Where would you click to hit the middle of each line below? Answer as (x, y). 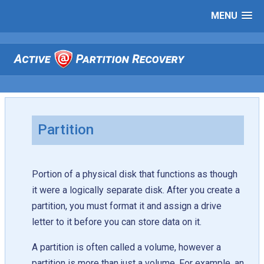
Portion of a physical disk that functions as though (135, 174)
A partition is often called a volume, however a (126, 247)
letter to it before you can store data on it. (117, 222)
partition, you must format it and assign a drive (127, 206)
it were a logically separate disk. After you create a (136, 190)
